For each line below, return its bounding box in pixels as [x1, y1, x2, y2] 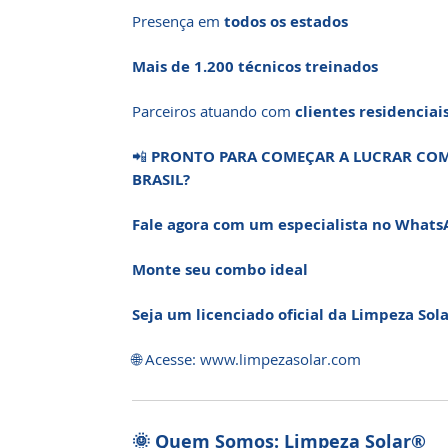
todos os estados [224, 11, 348, 32]
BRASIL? [132, 169, 190, 190]
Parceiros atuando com [132, 101, 295, 121]
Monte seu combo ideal [132, 259, 308, 280]
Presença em [132, 11, 224, 31]
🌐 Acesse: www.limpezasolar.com [132, 349, 361, 369]
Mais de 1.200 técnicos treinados [132, 56, 378, 77]
